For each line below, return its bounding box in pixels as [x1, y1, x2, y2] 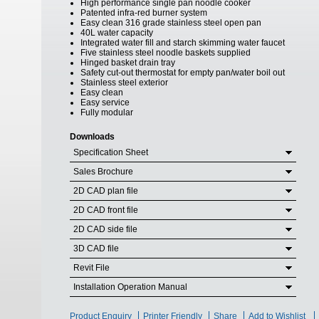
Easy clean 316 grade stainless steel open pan [80, 18, 261, 28]
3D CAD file [73, 244, 119, 253]
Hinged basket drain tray [80, 58, 175, 68]
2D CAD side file [73, 224, 137, 234]
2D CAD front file [73, 205, 138, 215]
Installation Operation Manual [73, 282, 187, 292]
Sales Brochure [73, 167, 133, 177]
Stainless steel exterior [80, 78, 168, 88]
